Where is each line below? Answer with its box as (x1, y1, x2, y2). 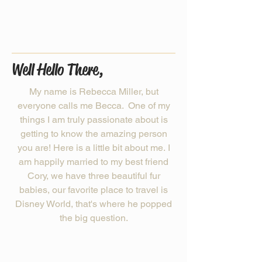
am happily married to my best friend (19, 156, 168, 167)
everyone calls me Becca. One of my (17, 100, 170, 111)
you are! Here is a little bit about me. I (17, 142, 170, 153)
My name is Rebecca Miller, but (29, 86, 158, 97)
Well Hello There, (12, 60, 103, 80)
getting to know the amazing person (20, 128, 167, 139)
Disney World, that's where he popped (15, 198, 172, 209)
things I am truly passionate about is (19, 114, 168, 125)
